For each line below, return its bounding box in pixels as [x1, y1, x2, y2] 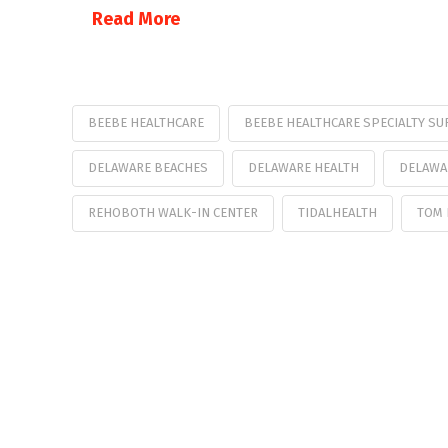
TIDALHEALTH [297, 204, 377, 220]
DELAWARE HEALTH [247, 159, 359, 175]
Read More [92, 8, 180, 31]
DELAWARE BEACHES [88, 159, 208, 175]
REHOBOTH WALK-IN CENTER [88, 204, 258, 220]
